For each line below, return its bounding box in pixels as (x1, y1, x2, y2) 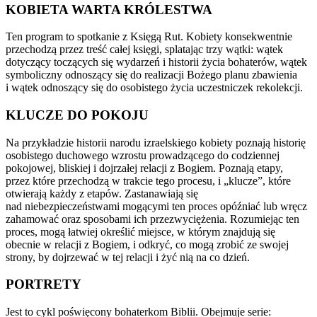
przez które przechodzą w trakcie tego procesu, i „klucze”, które (6, 174, 291, 187)
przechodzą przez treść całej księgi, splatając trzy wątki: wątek (6, 43, 283, 56)
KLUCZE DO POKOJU (6, 107, 149, 122)
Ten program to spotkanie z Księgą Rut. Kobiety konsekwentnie (6, 30, 292, 43)
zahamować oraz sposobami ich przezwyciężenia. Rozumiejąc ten (6, 212, 299, 225)
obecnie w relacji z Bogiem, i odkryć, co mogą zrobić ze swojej (6, 238, 289, 250)
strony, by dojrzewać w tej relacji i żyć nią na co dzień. (6, 250, 250, 263)
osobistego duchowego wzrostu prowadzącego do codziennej (6, 149, 279, 161)
